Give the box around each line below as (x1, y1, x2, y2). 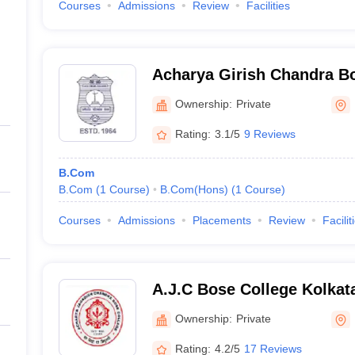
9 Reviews (243, 127, 296, 140)
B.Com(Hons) (159, 183, 228, 196)
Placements (192, 214, 251, 227)
